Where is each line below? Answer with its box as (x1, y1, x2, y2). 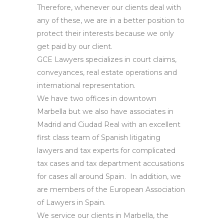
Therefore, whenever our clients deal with (37, 2, 181, 12)
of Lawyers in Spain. (37, 197, 105, 207)
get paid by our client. (37, 41, 112, 51)
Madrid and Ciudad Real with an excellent (37, 119, 180, 129)
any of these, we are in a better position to (37, 15, 184, 25)
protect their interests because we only (37, 28, 174, 38)
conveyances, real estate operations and (37, 67, 177, 77)
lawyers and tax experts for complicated (37, 145, 175, 155)
